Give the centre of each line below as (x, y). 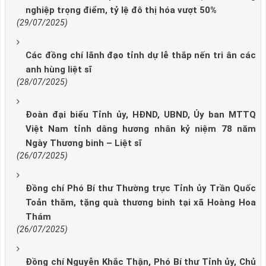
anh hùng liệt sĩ (58, 70)
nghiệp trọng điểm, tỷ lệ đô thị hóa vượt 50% (121, 10)
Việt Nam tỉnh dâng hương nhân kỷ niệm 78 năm (141, 129)
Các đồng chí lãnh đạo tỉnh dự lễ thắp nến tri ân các (141, 56)
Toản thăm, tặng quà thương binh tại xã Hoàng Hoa (141, 203)
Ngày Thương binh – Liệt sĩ (83, 143)
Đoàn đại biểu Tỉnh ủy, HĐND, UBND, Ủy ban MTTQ (141, 115)
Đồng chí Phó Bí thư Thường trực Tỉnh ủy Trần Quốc (141, 189)
